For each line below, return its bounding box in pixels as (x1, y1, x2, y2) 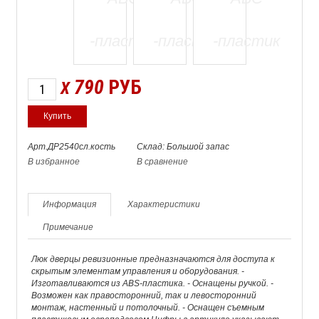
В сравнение (137, 156, 188, 167)
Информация (43, 199, 96, 209)
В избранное (28, 156, 80, 167)
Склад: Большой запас (137, 141, 229, 152)
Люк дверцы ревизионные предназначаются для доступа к (31, 254, 275, 264)
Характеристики (127, 199, 200, 209)
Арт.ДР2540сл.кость (28, 141, 115, 152)
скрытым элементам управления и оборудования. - (31, 266, 244, 276)
